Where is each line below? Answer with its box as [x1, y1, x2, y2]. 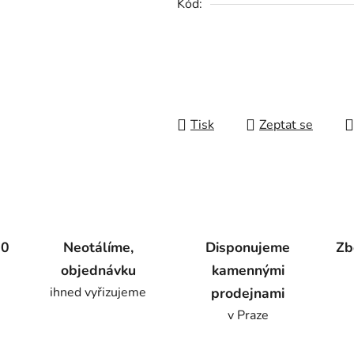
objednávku [60, 261, 136, 281]
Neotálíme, [62, 238, 134, 258]
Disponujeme [205, 238, 291, 258]
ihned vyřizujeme [50, 284, 147, 302]
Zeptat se [259, 116, 313, 134]
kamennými [211, 261, 284, 281]
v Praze [227, 307, 269, 325]
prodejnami [211, 284, 285, 303]
